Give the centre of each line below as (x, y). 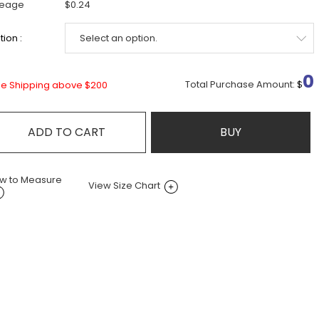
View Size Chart (124, 185)
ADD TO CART (66, 132)
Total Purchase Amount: (240, 84)
